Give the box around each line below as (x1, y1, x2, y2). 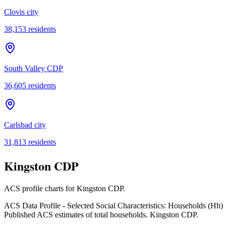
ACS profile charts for (4, 184, 77, 193)
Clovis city (4, 7, 38, 16)
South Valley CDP (4, 64, 63, 73)
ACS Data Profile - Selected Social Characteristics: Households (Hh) (4, 201, 223, 210)
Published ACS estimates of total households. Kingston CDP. (4, 210, 198, 219)
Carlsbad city (4, 120, 46, 129)
